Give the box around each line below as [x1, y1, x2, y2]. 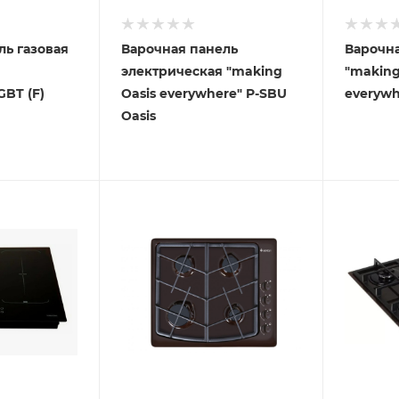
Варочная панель [120, 40, 238, 57]
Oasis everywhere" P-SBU [120, 85, 287, 102]
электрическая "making [120, 62, 282, 79]
